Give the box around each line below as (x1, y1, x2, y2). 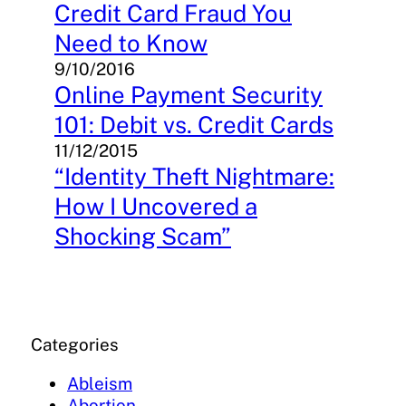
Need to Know (54, 29, 208, 58)
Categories (31, 334, 119, 355)
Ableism (67, 373, 132, 394)
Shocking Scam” (54, 222, 231, 251)
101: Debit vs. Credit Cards (54, 111, 333, 140)
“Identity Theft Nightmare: (54, 162, 334, 191)
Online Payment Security (54, 81, 323, 110)
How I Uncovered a (54, 192, 257, 221)
